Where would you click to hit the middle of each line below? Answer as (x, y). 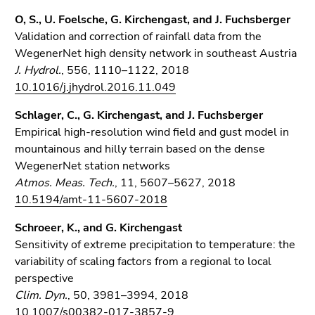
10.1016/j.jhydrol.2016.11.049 (95, 87)
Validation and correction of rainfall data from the (138, 37)
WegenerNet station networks (92, 166)
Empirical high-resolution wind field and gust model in (152, 132)
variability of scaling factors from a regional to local (143, 262)
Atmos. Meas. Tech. (65, 183)
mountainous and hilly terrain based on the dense (140, 149)
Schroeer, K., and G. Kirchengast (98, 228)
